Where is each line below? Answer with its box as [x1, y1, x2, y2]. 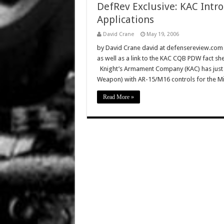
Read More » [102, 93, 134, 100]
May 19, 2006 [146, 31, 179, 37]
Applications [96, 13, 154, 25]
